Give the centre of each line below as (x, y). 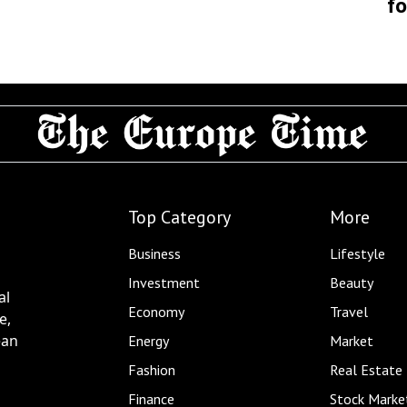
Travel (348, 311)
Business (154, 253)
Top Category (179, 217)
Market (351, 340)
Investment (164, 282)
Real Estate (366, 369)
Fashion (152, 369)
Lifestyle (357, 253)
